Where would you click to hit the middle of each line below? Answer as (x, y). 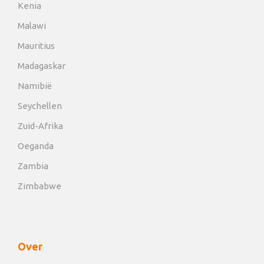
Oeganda (36, 146)
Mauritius (36, 46)
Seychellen (40, 106)
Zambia (33, 166)
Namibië (35, 86)
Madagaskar (42, 66)
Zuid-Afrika (40, 126)
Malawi (32, 26)
